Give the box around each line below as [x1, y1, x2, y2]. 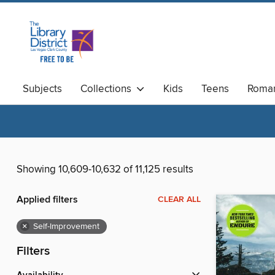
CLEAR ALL [158, 194, 201, 206]
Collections [80, 82, 136, 96]
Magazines [107, 102, 157, 115]
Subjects [23, 82, 62, 96]
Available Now [23, 102, 88, 115]
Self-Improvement [33, 221, 99, 233]
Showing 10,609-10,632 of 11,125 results [17, 163, 193, 177]
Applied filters [17, 193, 78, 207]
